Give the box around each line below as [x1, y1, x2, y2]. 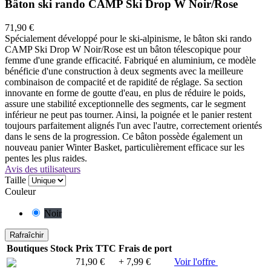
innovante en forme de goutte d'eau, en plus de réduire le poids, [5, 87, 246, 98]
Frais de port [119, 243, 172, 253]
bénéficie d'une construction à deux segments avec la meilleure [5, 65, 243, 76]
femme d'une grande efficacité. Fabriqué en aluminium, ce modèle [5, 54, 256, 65]
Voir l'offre [174, 256, 218, 267]
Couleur [5, 186, 36, 197]
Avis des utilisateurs [5, 163, 80, 174]
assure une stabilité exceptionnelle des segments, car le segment [5, 98, 246, 109]
